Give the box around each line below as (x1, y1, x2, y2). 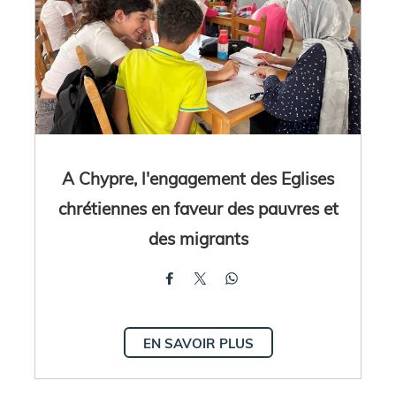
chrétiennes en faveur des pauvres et (57, 196, 339, 219)
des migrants (148, 226, 248, 249)
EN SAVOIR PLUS (142, 334, 254, 352)
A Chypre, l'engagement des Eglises (62, 166, 334, 189)
